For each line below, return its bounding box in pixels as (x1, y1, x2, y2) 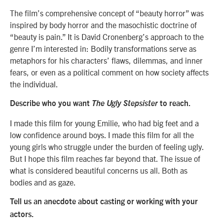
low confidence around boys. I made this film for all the (10, 129, 194, 140)
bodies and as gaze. (10, 177, 77, 187)
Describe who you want (10, 100, 92, 108)
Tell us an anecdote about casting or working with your (10, 198, 198, 206)
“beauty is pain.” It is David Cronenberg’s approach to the (10, 31, 204, 41)
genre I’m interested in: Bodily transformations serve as (10, 43, 196, 53)
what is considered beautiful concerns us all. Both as (10, 165, 187, 175)
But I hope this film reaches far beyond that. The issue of (10, 153, 200, 163)
